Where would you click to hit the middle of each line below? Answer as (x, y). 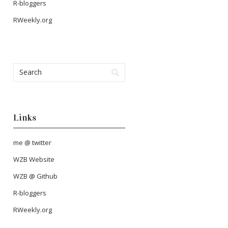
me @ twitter (32, 143)
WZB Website (34, 160)
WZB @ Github (35, 176)
